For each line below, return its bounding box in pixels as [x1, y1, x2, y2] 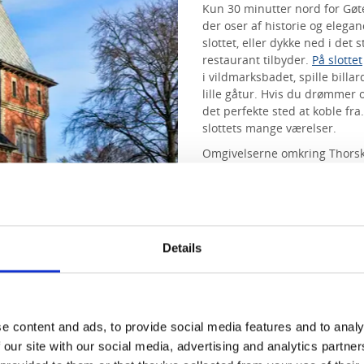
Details [162, 240, 202, 255]
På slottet [312, 52, 362, 67]
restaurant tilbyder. [202, 52, 312, 67]
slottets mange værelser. [202, 120, 336, 136]
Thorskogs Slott [220, 238, 303, 253]
